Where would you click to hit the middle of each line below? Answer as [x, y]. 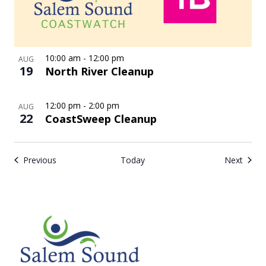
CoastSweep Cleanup [101, 119]
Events [68, 160]
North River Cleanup [99, 72]
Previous [39, 160]
